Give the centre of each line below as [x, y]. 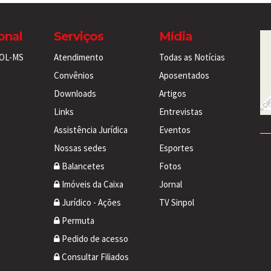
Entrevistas [181, 111]
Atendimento [79, 57]
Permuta [77, 220]
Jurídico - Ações [90, 202]
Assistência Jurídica [91, 129]
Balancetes [82, 166]
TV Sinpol [177, 202]
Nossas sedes [80, 148]
